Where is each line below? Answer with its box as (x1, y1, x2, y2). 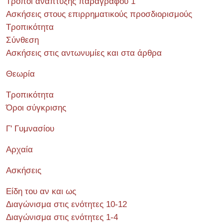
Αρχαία (6, 145, 33, 154)
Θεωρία (6, 69, 35, 79)
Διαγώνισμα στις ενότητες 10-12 (6, 200, 127, 209)
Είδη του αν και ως (6, 187, 76, 196)
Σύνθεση (6, 35, 39, 45)
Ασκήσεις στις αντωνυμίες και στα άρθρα (6, 48, 162, 58)
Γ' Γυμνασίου (6, 124, 54, 133)
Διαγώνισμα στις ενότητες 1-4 (6, 213, 118, 222)
